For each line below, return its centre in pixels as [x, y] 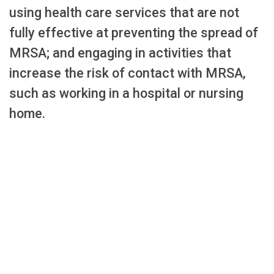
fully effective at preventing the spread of [134, 33]
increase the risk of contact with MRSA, [128, 73]
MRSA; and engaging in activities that [120, 53]
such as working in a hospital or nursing [126, 94]
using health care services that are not [124, 13]
